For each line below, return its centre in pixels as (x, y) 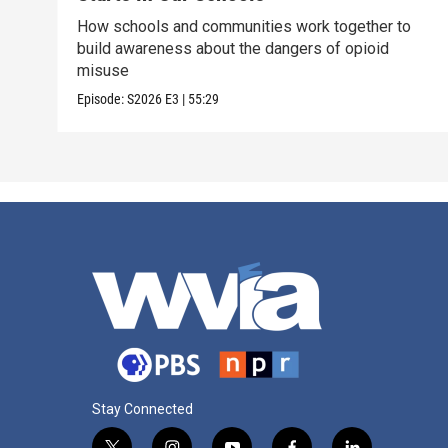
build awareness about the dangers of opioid (233, 49)
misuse (103, 71)
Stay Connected (142, 409)
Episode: (102, 99)
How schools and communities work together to (244, 27)
